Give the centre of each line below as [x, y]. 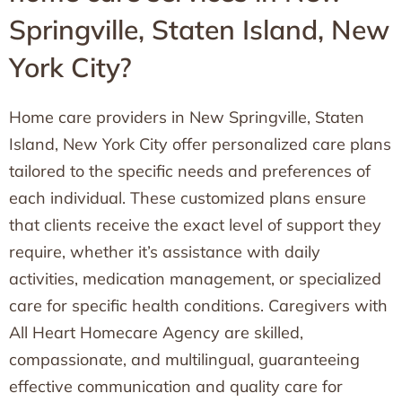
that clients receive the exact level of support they [195, 225]
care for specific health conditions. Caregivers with [198, 306]
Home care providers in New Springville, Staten [187, 117]
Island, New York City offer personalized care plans [200, 144]
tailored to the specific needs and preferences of [190, 171]
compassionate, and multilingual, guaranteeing [184, 359]
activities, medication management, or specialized [195, 279]
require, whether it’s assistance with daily [165, 252]
